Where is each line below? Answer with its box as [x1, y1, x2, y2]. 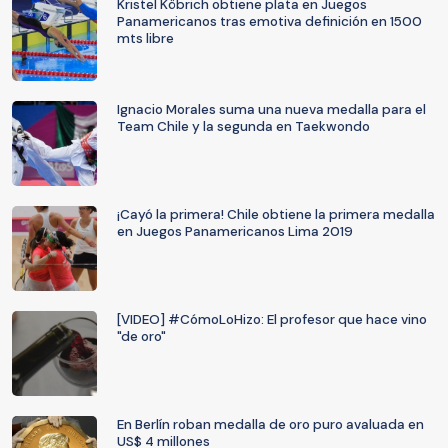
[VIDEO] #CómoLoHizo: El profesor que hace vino [117, 311, 427, 328]
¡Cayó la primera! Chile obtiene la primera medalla [117, 206, 435, 223]
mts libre [117, 30, 174, 47]
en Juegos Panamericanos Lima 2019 [117, 223, 353, 240]
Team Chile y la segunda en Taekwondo [117, 118, 370, 135]
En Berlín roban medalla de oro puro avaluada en [117, 416, 424, 433]
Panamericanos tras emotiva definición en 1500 [117, 13, 422, 30]
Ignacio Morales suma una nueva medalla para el [117, 101, 426, 118]
